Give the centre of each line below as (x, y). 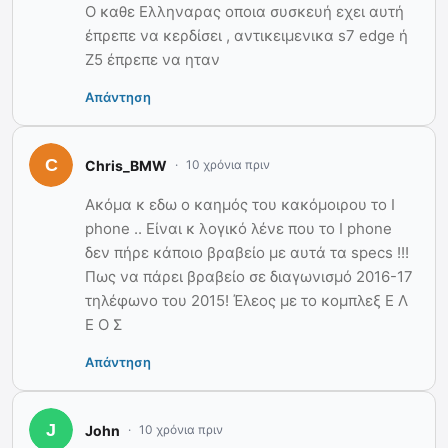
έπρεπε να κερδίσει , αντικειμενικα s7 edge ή (246, 36)
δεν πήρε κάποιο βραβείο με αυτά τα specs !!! (247, 253)
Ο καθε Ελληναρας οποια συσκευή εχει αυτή (244, 12)
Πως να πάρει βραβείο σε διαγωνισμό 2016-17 (249, 277)
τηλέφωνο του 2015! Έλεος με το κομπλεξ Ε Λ (246, 301)
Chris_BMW (126, 165)
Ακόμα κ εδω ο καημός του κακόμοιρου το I (240, 205)
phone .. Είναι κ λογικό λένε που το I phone (238, 229)
